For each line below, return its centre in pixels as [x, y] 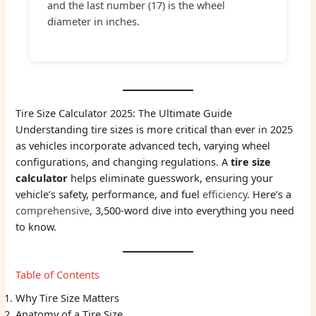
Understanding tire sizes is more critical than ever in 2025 [154, 129]
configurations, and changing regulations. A [123, 162]
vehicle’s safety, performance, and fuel [109, 194]
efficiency [225, 194]
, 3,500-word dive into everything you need [192, 211]
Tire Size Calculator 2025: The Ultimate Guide [124, 113]
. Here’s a [269, 194]
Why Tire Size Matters [68, 298]
